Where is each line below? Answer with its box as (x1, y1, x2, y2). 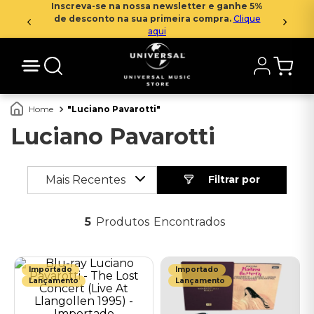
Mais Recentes (45, 173, 125, 186)
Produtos (96, 215, 149, 228)
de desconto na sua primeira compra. (53, 13, 233, 24)
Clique (233, 13, 261, 24)
